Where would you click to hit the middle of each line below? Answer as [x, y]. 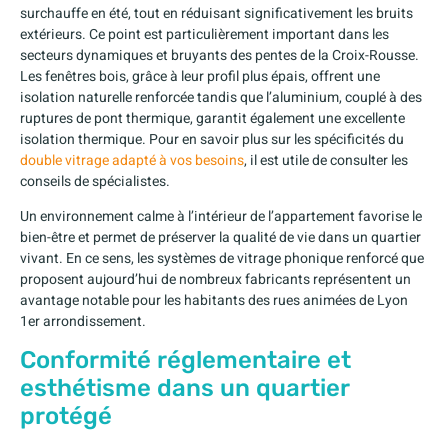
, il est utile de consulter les [326, 160]
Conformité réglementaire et [185, 360]
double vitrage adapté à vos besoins [132, 160]
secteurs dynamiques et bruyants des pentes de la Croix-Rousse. [219, 55]
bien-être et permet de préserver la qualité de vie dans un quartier [220, 238]
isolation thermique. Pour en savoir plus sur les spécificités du [212, 139]
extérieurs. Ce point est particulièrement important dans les [204, 34]
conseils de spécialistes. [95, 181]
